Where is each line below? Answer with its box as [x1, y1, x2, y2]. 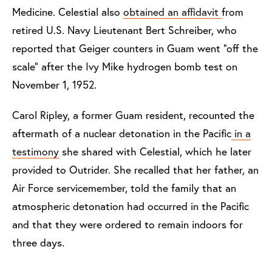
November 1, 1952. [12, 77, 97, 92]
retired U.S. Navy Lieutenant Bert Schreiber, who [12, 22, 237, 37]
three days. [12, 235, 67, 250]
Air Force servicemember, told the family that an [12, 180, 236, 195]
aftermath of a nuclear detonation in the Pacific [12, 126, 231, 140]
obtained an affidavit [123, 4, 222, 19]
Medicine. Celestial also [12, 4, 123, 19]
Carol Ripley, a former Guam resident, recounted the [12, 107, 254, 122]
